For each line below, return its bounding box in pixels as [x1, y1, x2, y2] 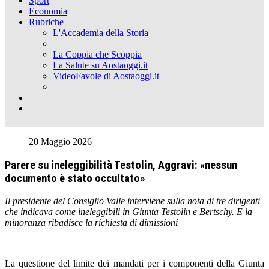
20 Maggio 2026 [29, 136, 92, 147]
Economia [29, 6, 67, 16]
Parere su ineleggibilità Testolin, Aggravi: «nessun [5, 158, 237, 172]
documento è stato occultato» [5, 171, 145, 185]
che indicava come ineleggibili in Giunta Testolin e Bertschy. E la [5, 207, 252, 217]
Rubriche [29, 17, 64, 27]
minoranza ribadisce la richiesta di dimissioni [5, 217, 178, 228]
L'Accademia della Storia [53, 28, 148, 38]
